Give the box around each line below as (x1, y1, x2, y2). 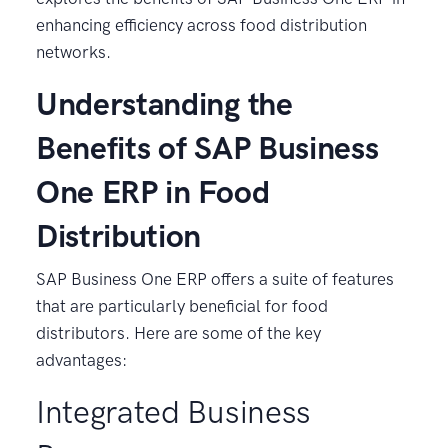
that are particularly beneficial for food (36, 295, 328, 316)
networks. (36, 41, 111, 62)
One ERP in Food (36, 172, 270, 211)
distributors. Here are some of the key (36, 322, 321, 343)
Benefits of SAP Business (36, 128, 379, 167)
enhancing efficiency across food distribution (36, 14, 367, 35)
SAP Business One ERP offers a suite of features (36, 268, 394, 289)
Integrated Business (36, 392, 311, 431)
